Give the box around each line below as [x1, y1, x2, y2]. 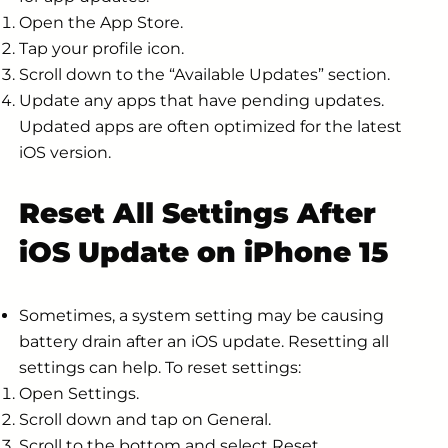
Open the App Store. [19, 12, 183, 32]
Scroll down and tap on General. [19, 410, 271, 430]
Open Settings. [19, 384, 139, 404]
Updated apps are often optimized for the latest [19, 116, 402, 136]
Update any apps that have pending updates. [19, 90, 384, 110]
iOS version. [19, 142, 111, 162]
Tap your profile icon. [19, 38, 184, 58]
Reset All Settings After [19, 196, 376, 231]
